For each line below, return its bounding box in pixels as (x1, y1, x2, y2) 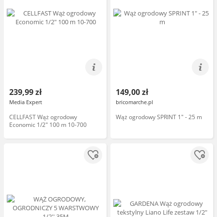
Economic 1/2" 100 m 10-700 (9, 121, 87, 129)
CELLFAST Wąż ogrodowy (9, 113, 77, 121)
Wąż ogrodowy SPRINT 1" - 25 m (116, 113, 202, 121)
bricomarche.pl (116, 98, 153, 106)
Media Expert (9, 98, 42, 106)
